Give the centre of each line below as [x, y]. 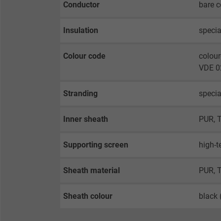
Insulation [81, 30]
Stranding [80, 93]
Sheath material [92, 170]
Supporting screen [96, 145]
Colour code [84, 56]
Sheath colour [88, 196]
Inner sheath [86, 119]
